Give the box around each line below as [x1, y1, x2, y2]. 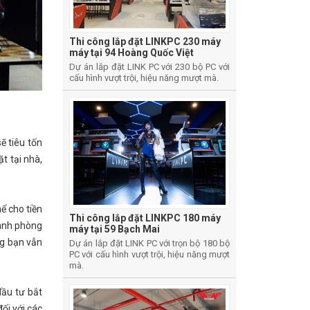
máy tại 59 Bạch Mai [69, 224, 160, 235]
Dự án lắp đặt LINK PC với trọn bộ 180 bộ [69, 238, 230, 249]
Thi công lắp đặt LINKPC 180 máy [69, 212, 221, 224]
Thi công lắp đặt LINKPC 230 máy [69, 36, 221, 47]
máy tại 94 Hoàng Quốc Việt [69, 47, 194, 58]
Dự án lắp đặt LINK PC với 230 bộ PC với [69, 62, 230, 72]
